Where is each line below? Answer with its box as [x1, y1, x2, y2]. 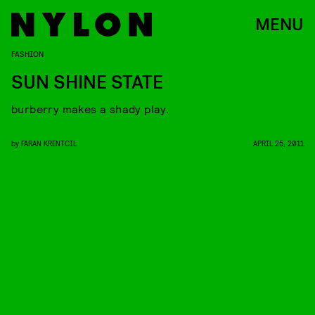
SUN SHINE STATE [11, 70, 163, 95]
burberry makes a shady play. [11, 102, 169, 115]
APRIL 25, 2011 [253, 139, 304, 148]
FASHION [11, 49, 44, 58]
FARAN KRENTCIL [21, 139, 77, 148]
